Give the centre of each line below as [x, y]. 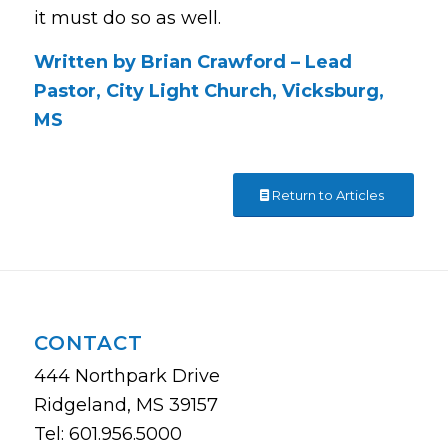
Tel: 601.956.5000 [107, 434]
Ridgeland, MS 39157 [125, 405]
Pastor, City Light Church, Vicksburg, [208, 91]
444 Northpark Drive [126, 376]
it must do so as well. [127, 17]
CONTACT [88, 343]
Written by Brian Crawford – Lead [192, 62]
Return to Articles [328, 195]
